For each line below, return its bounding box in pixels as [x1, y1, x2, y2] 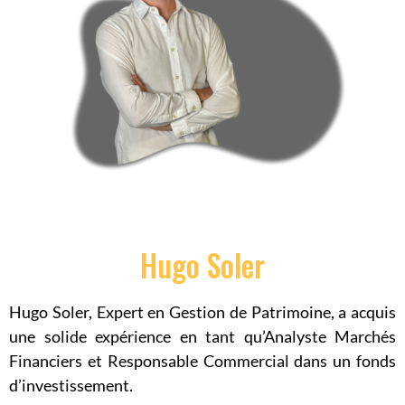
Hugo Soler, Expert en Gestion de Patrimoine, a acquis [9, 302, 396, 323]
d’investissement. [9, 375, 133, 396]
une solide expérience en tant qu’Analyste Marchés [9, 326, 396, 347]
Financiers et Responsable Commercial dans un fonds [9, 351, 396, 372]
